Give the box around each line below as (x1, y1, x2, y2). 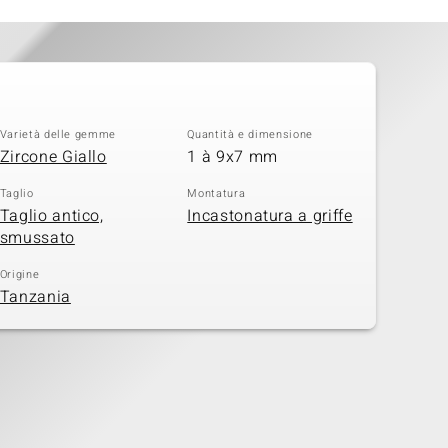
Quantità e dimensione (187, 126, 313, 144)
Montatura (187, 185, 246, 203)
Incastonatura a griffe (187, 203, 353, 228)
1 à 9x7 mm (187, 144, 278, 169)
